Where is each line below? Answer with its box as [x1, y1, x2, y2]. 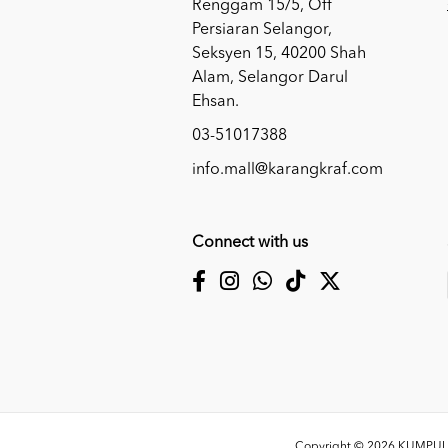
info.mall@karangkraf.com [192, 161, 383, 178]
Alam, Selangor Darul [192, 69, 348, 86]
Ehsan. [192, 93, 239, 110]
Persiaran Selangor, [192, 21, 332, 38]
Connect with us [192, 234, 308, 251]
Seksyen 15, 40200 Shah [192, 45, 366, 62]
